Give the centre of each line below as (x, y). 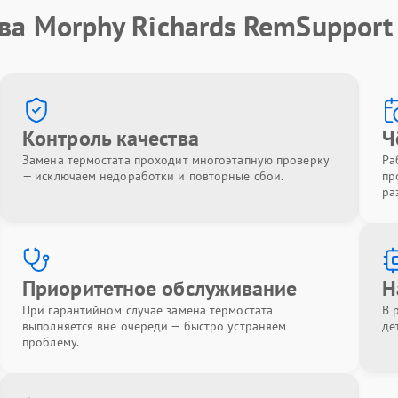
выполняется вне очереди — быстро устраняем (155, 326)
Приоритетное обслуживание (160, 288)
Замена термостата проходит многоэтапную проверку (175, 160)
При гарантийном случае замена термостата (148, 310)
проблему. (51, 342)
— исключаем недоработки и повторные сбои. (153, 176)
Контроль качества (111, 138)
